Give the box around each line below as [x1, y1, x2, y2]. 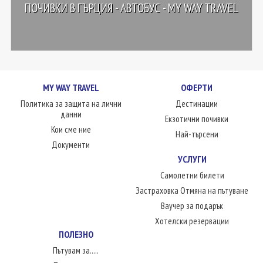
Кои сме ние [50, 124, 91, 135]
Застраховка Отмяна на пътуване [136, 185, 249, 196]
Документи [52, 139, 90, 150]
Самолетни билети [160, 170, 224, 181]
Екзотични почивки [165, 113, 229, 124]
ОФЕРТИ [181, 82, 213, 93]
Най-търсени [175, 129, 218, 140]
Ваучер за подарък [161, 200, 224, 211]
